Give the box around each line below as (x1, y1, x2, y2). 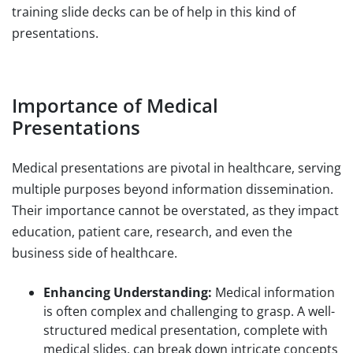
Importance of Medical (12, 91, 218, 118)
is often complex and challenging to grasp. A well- (43, 302, 335, 320)
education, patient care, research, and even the (12, 222, 292, 240)
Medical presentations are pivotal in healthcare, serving (12, 158, 341, 176)
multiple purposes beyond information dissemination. (12, 180, 333, 198)
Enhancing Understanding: (43, 283, 212, 301)
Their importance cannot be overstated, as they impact (12, 201, 339, 219)
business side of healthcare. (12, 243, 177, 262)
